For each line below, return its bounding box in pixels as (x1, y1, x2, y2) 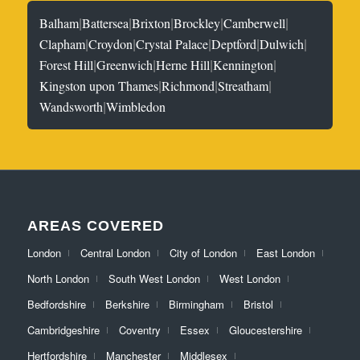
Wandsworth (39, 98, 103, 116)
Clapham (39, 35, 85, 53)
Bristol (243, 297, 273, 313)
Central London (80, 245, 150, 261)
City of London (169, 245, 237, 261)
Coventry (118, 322, 161, 338)
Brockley (174, 14, 220, 32)
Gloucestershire (228, 322, 302, 338)
